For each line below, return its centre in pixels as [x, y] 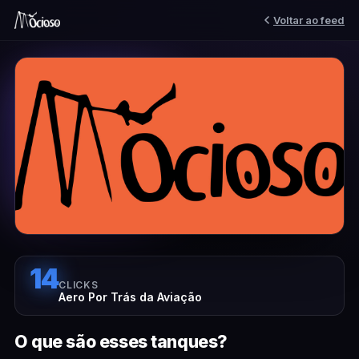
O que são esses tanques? [121, 342]
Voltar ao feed [309, 20]
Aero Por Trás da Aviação [131, 297]
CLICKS [79, 285]
